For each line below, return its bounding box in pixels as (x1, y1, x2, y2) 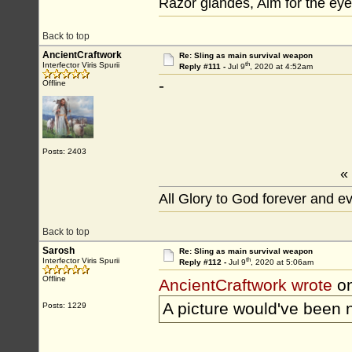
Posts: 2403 (42, 147, 86, 156)
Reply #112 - (178, 258, 229, 267)
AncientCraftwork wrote (159, 276, 332, 295)
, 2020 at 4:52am (249, 62, 313, 71)
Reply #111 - (178, 62, 228, 71)
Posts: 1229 (42, 301, 86, 310)
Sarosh (42, 245, 75, 256)
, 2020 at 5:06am (250, 258, 313, 267)
